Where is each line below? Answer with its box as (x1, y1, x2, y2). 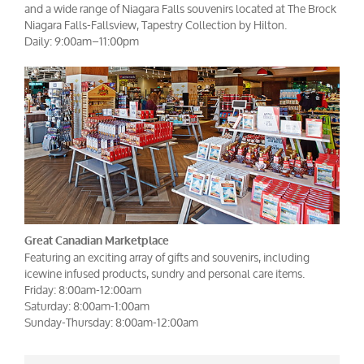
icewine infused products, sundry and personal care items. (24, 261, 305, 285)
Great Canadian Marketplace (24, 232, 169, 249)
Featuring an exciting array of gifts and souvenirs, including (24, 245, 310, 269)
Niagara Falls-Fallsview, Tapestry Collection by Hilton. (24, 13, 287, 37)
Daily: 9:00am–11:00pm (24, 29, 139, 54)
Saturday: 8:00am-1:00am (24, 293, 149, 318)
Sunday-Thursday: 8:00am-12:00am (24, 310, 198, 334)
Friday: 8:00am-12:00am (24, 277, 141, 301)
